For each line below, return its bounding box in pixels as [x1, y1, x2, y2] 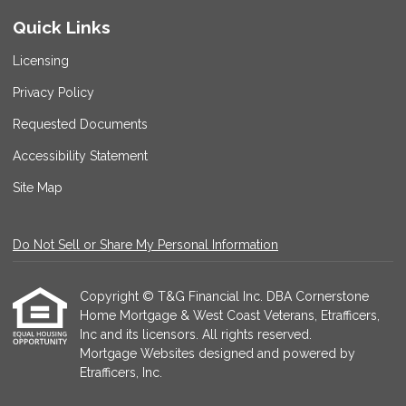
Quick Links [13, 17, 111, 38]
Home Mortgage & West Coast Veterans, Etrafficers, [80, 308, 380, 323]
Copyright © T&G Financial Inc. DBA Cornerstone [80, 289, 369, 304]
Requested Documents [13, 117, 148, 131]
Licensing [13, 53, 69, 68]
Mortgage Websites [80, 346, 198, 361]
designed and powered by [198, 346, 355, 361]
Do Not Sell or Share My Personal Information [13, 237, 278, 252]
